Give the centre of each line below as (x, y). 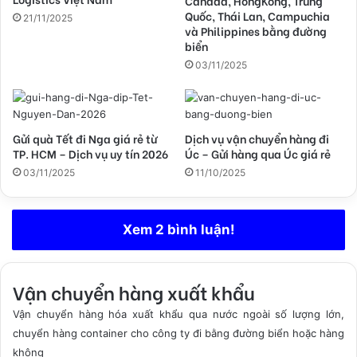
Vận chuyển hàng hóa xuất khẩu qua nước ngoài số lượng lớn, (178, 314)
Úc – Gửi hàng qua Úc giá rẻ (258, 153)
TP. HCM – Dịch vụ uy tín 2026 (90, 153)
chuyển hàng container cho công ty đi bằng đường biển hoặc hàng (178, 333)
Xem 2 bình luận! (178, 229)
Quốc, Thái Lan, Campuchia (257, 15)
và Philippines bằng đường (256, 30)
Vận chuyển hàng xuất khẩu (134, 291)
